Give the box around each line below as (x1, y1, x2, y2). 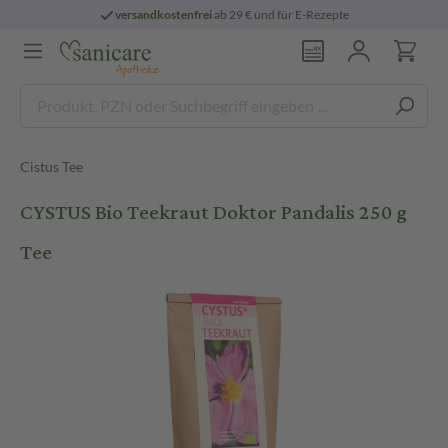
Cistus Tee (20, 158, 83, 175)
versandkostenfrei (115, 7, 213, 22)
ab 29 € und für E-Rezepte (212, 7, 350, 22)
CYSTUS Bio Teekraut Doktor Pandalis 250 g (20, 193, 407, 232)
